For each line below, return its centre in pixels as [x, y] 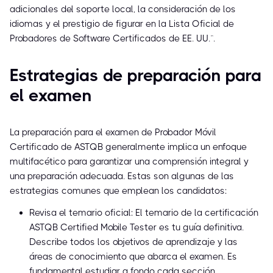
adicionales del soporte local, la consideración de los [123, 9]
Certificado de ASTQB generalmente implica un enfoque [128, 147]
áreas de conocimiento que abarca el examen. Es [133, 257]
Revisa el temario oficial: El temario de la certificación [144, 213]
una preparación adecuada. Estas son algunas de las [122, 176]
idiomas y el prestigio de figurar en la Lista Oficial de [122, 24]
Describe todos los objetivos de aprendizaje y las [133, 242]
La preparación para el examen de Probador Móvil [113, 133]
